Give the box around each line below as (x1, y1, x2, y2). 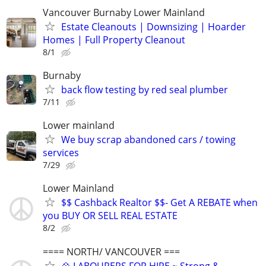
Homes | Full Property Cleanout (43, 33, 185, 46)
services (43, 146, 79, 160)
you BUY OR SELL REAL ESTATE (43, 209, 178, 223)
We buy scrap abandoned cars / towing (61, 133, 236, 147)
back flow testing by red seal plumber (61, 83, 228, 97)
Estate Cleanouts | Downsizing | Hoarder (61, 20, 246, 33)
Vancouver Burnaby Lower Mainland (43, 5, 205, 19)
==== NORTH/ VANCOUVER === (43, 245, 180, 258)
